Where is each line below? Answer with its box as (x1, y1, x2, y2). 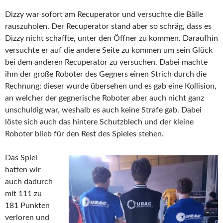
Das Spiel (5, 154, 37, 162)
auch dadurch (5, 178, 53, 186)
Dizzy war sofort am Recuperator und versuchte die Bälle (5, 10, 203, 19)
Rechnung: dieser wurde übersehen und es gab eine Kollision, (5, 82, 217, 91)
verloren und (5, 214, 49, 222)
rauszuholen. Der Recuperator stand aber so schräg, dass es (5, 22, 212, 31)
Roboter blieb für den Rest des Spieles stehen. (5, 130, 164, 138)
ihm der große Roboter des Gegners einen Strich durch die (5, 70, 207, 79)
